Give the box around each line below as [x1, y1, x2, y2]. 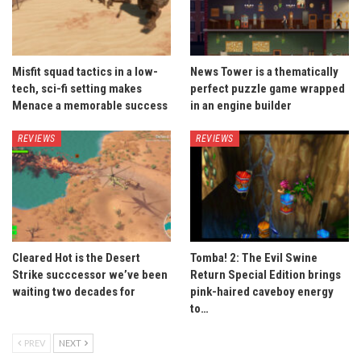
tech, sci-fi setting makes [12, 81, 142, 96]
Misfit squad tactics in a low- [12, 64, 158, 79]
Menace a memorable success [12, 98, 168, 113]
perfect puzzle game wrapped [190, 81, 345, 96]
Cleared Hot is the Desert [12, 250, 140, 265]
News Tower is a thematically [190, 64, 338, 79]
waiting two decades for [12, 284, 135, 299]
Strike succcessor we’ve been [12, 267, 168, 282]
